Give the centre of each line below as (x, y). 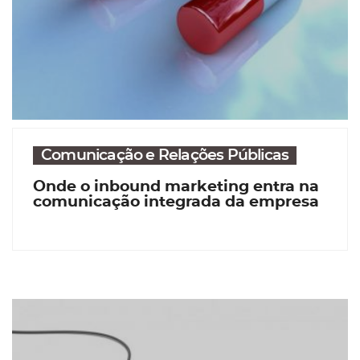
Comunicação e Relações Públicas (165, 155)
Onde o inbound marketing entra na (176, 186)
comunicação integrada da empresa (176, 202)
